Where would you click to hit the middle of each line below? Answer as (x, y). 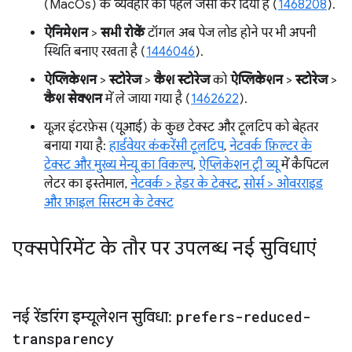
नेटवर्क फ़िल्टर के (271, 147)
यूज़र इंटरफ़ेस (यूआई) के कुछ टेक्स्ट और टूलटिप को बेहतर (181, 128)
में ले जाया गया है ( (147, 99)
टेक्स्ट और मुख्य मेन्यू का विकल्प (119, 165)
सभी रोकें (123, 33)
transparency (63, 339)
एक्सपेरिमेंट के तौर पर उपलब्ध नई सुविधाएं (165, 249)
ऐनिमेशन (66, 33)
